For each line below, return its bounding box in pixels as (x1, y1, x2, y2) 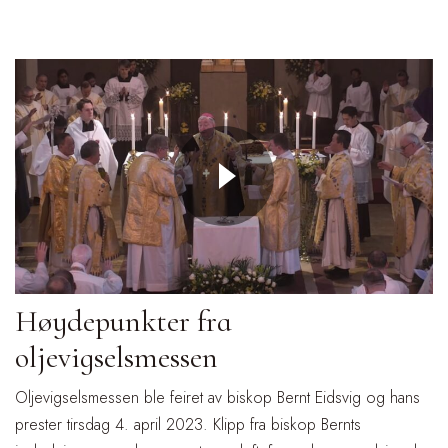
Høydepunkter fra (15, 302, 232, 340)
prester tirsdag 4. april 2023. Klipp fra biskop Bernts (15, 412, 361, 436)
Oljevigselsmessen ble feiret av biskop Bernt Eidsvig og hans (15, 385, 420, 409)
